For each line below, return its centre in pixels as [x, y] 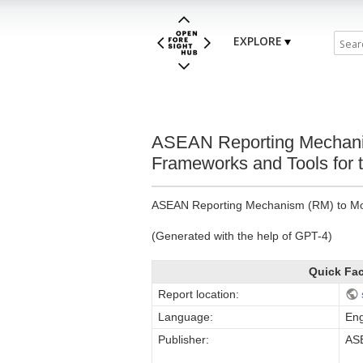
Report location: [199, 294]
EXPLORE [258, 41]
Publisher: [184, 339]
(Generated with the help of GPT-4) [242, 235]
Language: [186, 316]
